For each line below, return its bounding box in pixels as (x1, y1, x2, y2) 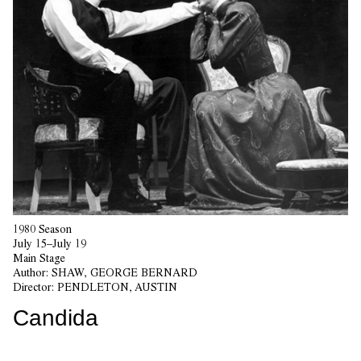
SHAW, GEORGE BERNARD (52, 266, 197, 280)
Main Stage (13, 251, 65, 265)
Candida (13, 305, 98, 331)
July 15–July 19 (13, 237, 86, 251)
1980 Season (13, 222, 72, 236)
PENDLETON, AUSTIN (57, 280, 177, 294)
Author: (13, 266, 52, 280)
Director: (13, 280, 57, 294)
